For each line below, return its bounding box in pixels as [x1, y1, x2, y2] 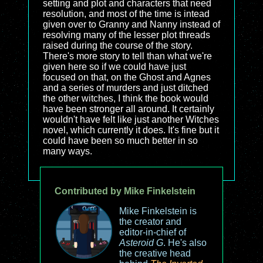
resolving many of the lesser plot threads [43, 30, 210, 40]
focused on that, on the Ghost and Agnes [43, 72, 211, 82]
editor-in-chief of [119, 227, 186, 237]
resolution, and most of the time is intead [43, 9, 210, 19]
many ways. [43, 146, 92, 156]
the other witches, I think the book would [43, 93, 208, 103]
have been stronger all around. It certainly [43, 104, 214, 114]
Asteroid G [119, 238, 163, 248]
